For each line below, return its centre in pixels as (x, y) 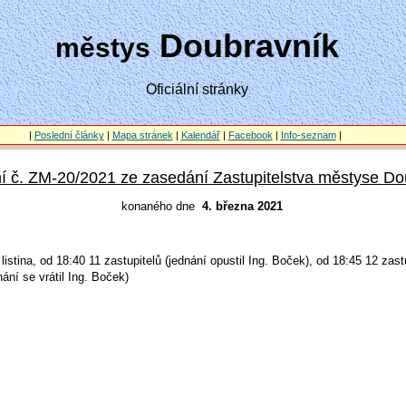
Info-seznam (308, 135)
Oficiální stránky (197, 89)
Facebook (250, 135)
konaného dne (162, 206)
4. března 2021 (242, 206)
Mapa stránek (142, 135)
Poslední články (69, 135)
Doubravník (245, 46)
